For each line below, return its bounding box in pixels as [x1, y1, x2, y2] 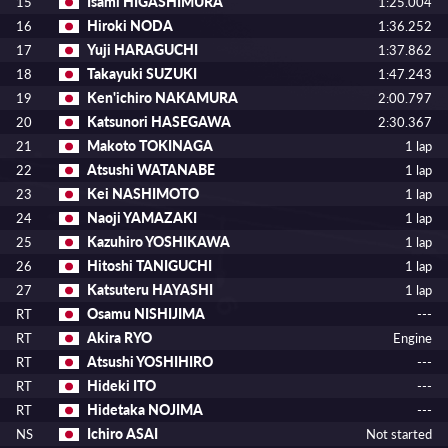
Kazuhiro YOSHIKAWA [87, 232, 230, 251]
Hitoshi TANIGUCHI [87, 256, 212, 275]
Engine [393, 329, 432, 347]
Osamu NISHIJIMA [87, 304, 205, 323]
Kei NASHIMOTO [87, 184, 199, 203]
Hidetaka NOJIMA [87, 400, 203, 419]
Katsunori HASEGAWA [87, 112, 231, 131]
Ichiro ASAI [87, 424, 158, 443]
